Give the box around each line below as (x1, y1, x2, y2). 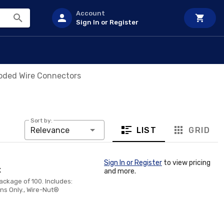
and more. (104, 167, 136, 175)
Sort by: (30, 117, 52, 124)
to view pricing (162, 158, 210, 167)
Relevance (30, 125, 69, 135)
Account (76, 9, 105, 17)
